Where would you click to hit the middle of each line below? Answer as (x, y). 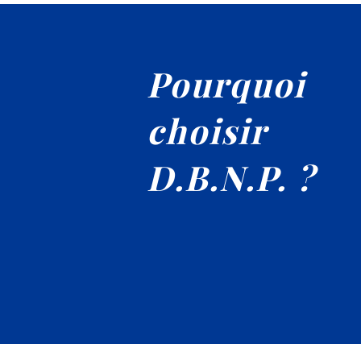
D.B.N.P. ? (231, 177)
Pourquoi (226, 84)
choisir (207, 131)
